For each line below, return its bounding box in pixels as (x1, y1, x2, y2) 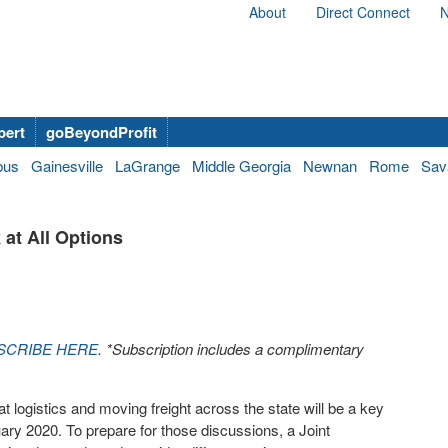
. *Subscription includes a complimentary (98, 338, 364, 359)
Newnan (303, 155, 357, 176)
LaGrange (115, 155, 180, 176)
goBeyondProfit (46, 121, 157, 143)
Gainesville (31, 155, 103, 176)
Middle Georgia (192, 155, 291, 176)
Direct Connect (316, 2, 410, 22)
